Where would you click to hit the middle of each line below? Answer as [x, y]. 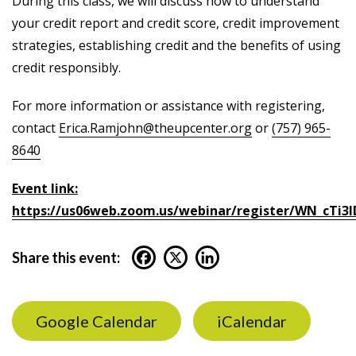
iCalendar [252, 321]
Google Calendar [97, 321]
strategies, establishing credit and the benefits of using [176, 46]
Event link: [45, 189]
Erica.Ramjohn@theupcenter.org [155, 128]
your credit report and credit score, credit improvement [176, 23]
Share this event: [66, 258]
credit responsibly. [66, 68]
